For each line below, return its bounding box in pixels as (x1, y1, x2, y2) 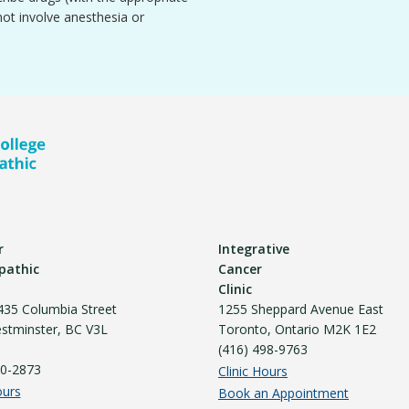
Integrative (218, 240, 289, 257)
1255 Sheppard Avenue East (218, 300, 383, 318)
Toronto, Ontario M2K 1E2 (218, 320, 376, 338)
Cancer (218, 260, 262, 278)
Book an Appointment (218, 384, 349, 402)
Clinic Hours (218, 362, 288, 380)
